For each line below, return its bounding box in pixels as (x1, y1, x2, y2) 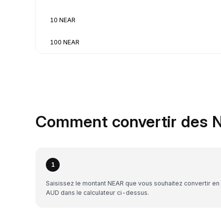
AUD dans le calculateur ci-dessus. (46, 188, 149, 196)
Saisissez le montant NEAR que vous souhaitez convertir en (46, 179, 220, 187)
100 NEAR (50, 38, 79, 46)
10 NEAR (50, 16, 75, 24)
